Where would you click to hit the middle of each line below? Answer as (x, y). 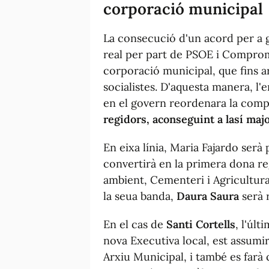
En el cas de (133, 224)
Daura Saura (209, 196)
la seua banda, (140, 196)
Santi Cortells (199, 224)
